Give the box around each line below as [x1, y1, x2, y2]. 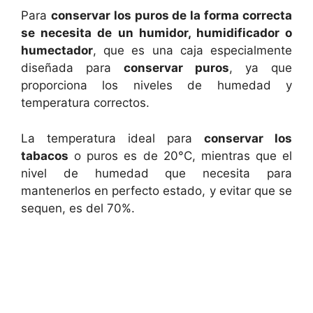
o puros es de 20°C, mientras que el [68, 148, 292, 163]
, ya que [229, 61, 292, 75]
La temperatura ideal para [21, 131, 204, 145]
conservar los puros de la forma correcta [50, 8, 293, 22]
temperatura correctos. [21, 96, 150, 110]
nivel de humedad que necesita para [21, 166, 292, 180]
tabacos [21, 148, 68, 163]
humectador [21, 43, 93, 57]
